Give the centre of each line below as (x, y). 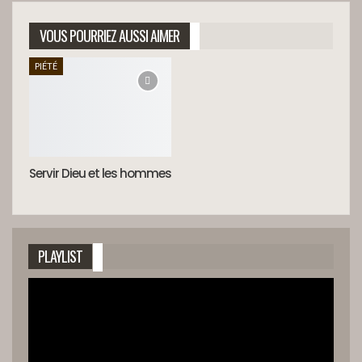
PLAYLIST (60, 257)
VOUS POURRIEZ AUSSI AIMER (109, 35)
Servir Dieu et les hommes (100, 174)
